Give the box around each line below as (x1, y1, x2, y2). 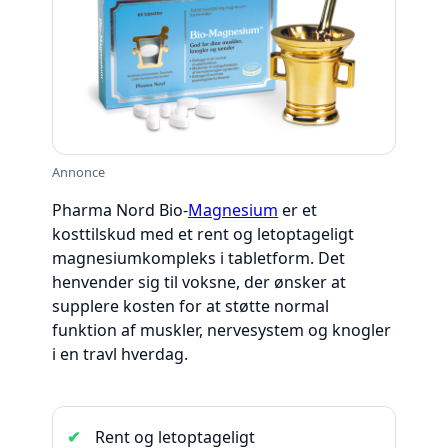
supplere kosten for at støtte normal (52, 295, 329, 318)
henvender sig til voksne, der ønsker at (52, 271, 346, 294)
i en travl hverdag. (52, 343, 188, 366)
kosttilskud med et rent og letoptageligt (52, 223, 354, 246)
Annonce (52, 163, 105, 182)
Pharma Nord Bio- (52, 199, 188, 222)
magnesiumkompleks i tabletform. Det (52, 247, 345, 270)
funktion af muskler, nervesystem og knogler (52, 319, 391, 342)
